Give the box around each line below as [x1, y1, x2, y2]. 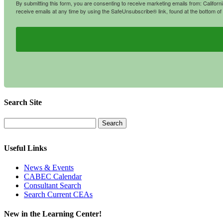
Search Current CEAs [24, 190, 93, 199]
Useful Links [4, 143, 47, 152]
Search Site [4, 98, 42, 107]
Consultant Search [24, 181, 81, 190]
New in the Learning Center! [4, 210, 102, 219]
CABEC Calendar [24, 172, 82, 181]
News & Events [24, 163, 74, 172]
